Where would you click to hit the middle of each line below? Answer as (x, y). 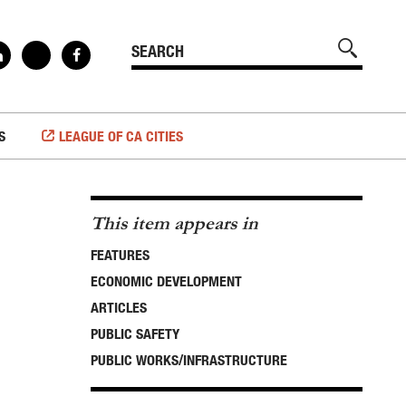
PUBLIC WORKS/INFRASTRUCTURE (189, 360)
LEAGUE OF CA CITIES (121, 136)
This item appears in (174, 223)
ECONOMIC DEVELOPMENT (166, 281)
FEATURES (120, 255)
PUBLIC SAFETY (135, 333)
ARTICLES (119, 307)
